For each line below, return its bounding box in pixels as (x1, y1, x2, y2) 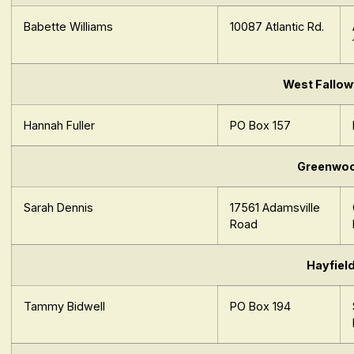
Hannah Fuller (24, 119, 96, 133)
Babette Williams (24, 20, 114, 34)
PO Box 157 (230, 119, 292, 133)
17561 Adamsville (230, 201, 321, 215)
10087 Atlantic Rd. (230, 20, 325, 34)
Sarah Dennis (24, 201, 94, 215)
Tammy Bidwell (24, 299, 106, 314)
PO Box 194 (230, 299, 292, 314)
